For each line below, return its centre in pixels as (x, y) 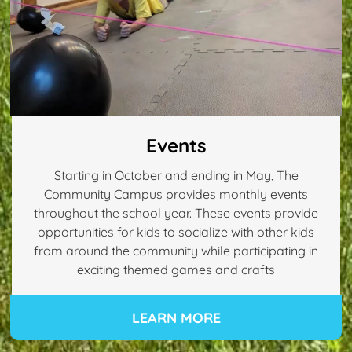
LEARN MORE (176, 318)
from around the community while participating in (176, 251)
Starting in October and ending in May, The (176, 176)
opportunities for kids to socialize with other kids (176, 232)
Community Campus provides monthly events (176, 194)
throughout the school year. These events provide (176, 213)
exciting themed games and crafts (176, 270)
